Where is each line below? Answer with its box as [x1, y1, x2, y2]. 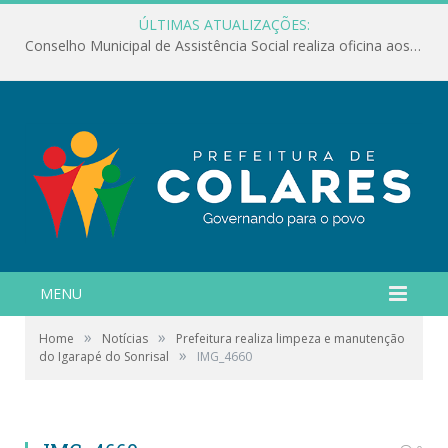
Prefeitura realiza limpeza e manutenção [176, 329, 405, 347]
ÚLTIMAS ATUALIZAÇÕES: [138, 15, 310, 34]
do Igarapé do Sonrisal [39, 347, 169, 365]
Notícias [102, 329, 148, 347]
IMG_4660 [197, 347, 252, 365]
